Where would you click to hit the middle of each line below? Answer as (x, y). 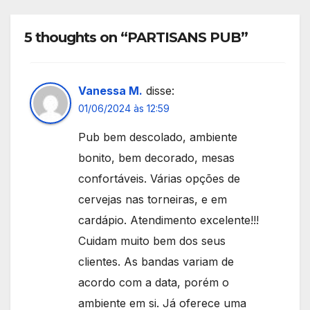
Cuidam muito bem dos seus (152, 240)
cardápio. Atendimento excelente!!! (168, 220)
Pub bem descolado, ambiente (158, 137)
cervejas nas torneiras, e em (153, 199)
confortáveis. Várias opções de (159, 178)
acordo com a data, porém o (154, 282)
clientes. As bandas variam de (156, 261)
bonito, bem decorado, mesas (156, 157)
